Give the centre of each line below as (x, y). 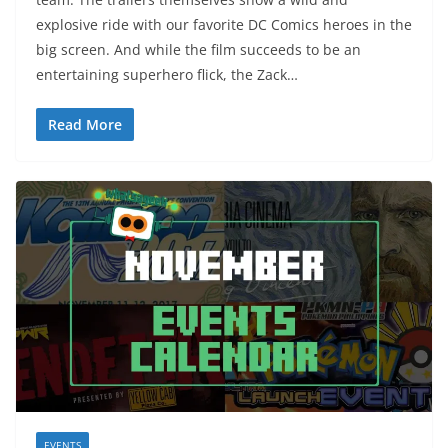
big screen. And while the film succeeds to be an (198, 49)
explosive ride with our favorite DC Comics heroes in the (224, 24)
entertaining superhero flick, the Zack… (167, 74)
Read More (85, 124)
